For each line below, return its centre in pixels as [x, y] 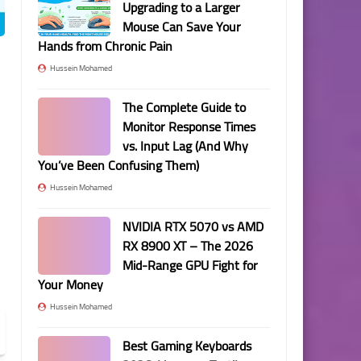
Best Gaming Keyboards [187, 346]
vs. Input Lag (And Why [185, 146]
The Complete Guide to [184, 107]
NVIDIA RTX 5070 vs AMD [193, 226]
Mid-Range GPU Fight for [190, 265]
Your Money [71, 284]
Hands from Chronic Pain [105, 46]
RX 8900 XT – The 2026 [188, 246]
